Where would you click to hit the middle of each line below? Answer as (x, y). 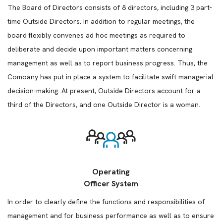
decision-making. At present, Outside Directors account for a (104, 91)
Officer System (111, 184)
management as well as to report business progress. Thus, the (108, 63)
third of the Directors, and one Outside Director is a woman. (104, 105)
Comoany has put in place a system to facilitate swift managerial (111, 77)
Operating (111, 172)
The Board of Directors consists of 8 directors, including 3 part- (110, 7)
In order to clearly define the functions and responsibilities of (106, 202)
